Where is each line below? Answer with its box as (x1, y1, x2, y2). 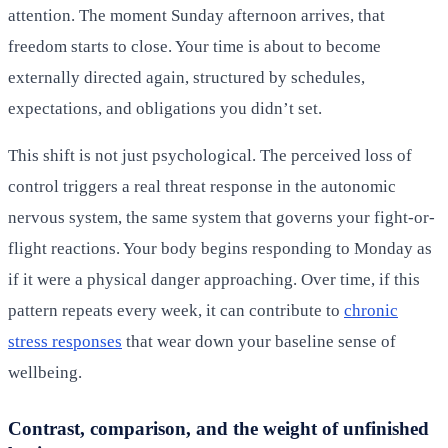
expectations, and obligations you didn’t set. (8, 98, 322, 118)
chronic (344, 300, 398, 320)
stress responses (8, 331, 122, 351)
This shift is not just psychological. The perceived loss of (8, 145, 412, 165)
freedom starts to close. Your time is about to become (8, 36, 381, 56)
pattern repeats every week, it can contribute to (8, 300, 344, 320)
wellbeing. (8, 362, 82, 382)
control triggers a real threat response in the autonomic (8, 176, 396, 196)
